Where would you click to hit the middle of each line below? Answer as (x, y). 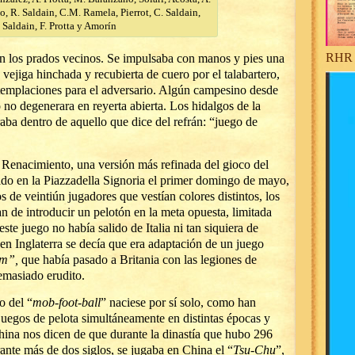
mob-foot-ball (67, 302)
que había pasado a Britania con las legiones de (137, 260)
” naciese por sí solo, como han (178, 302)
